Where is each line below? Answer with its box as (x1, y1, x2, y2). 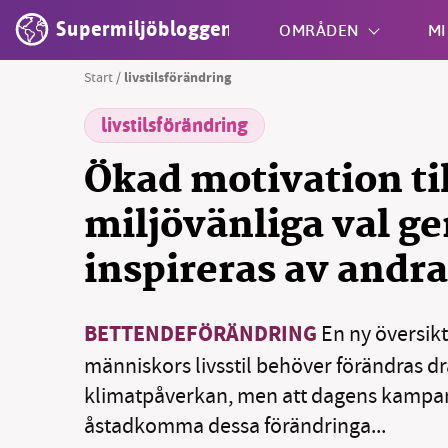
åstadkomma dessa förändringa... (84, 411, 386, 440)
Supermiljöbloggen (56, 14, 234, 45)
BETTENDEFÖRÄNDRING (84, 318, 317, 353)
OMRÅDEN (279, 19, 360, 40)
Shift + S (232, 126, 280, 146)
